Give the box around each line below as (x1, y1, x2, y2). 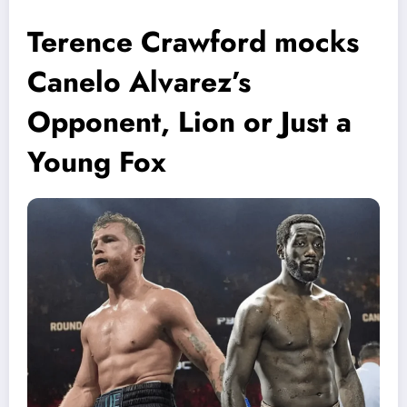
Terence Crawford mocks (27, 20, 359, 63)
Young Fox (27, 140, 166, 183)
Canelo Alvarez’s (27, 60, 251, 103)
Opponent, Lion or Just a (27, 100, 352, 143)
